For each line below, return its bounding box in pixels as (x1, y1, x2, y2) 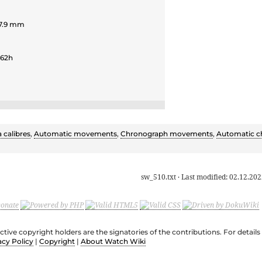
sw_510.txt (141, 172, 176, 182)
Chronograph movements (120, 129, 213, 139)
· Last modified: (176, 172, 229, 182)
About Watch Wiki (81, 237, 146, 246)
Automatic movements (34, 129, 117, 139)
